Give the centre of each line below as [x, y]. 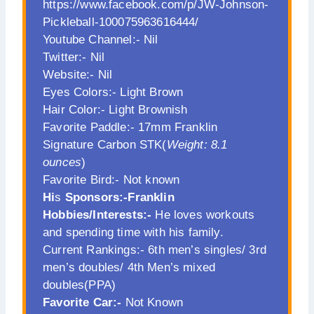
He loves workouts [203, 214]
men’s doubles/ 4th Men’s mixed [129, 267]
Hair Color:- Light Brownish [115, 109]
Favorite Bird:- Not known [111, 179]
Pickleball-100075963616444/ [121, 22]
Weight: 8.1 [197, 144]
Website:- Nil [78, 74]
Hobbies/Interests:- [97, 214]
